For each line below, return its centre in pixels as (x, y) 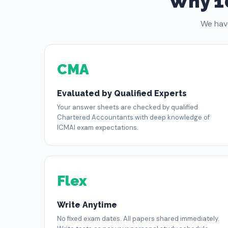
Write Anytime (87, 205)
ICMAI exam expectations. (98, 127)
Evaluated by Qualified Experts (122, 93)
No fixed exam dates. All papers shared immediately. (138, 219)
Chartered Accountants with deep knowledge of (133, 117)
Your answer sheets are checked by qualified (127, 107)
